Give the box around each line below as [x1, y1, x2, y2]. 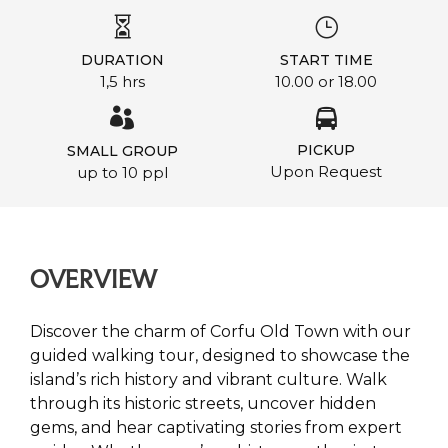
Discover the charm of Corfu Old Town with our [30, 322, 411, 341]
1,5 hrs [99, 72, 145, 91]
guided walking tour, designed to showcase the [30, 346, 410, 365]
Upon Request [270, 162, 382, 181]
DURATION [80, 51, 164, 69]
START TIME [279, 51, 373, 69]
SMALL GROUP [66, 142, 178, 160]
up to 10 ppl [76, 163, 168, 182]
